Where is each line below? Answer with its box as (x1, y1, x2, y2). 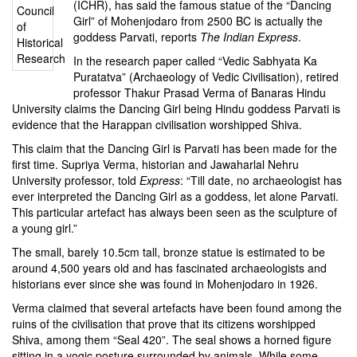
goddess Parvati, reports (73, 28, 200, 45)
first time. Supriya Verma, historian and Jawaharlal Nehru (12, 155, 299, 172)
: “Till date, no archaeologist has (180, 171, 342, 188)
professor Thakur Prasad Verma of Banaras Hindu (73, 84, 326, 100)
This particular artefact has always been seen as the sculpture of (12, 203, 337, 220)
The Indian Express (199, 28, 298, 45)
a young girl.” (12, 219, 77, 236)
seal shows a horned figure (195, 331, 331, 347)
